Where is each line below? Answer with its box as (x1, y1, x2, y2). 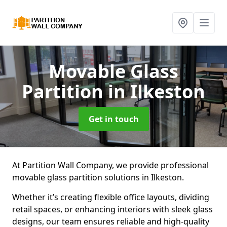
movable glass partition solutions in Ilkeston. (12, 172, 186, 183)
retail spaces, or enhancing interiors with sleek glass (12, 204, 213, 215)
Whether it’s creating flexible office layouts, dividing (12, 192, 209, 203)
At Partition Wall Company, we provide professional (12, 160, 209, 171)
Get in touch (88, 113, 139, 125)
